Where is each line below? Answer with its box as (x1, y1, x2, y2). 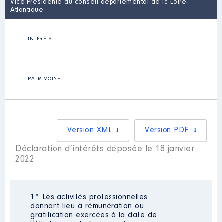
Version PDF (145, 126, 189, 134)
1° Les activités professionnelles (30, 193, 148, 201)
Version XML (67, 126, 112, 134)
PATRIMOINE (28, 76, 60, 82)
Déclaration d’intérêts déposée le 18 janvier (15, 145, 195, 154)
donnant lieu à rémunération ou (30, 202, 144, 210)
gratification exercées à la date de (30, 211, 157, 219)
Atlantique (10, 7, 44, 14)
